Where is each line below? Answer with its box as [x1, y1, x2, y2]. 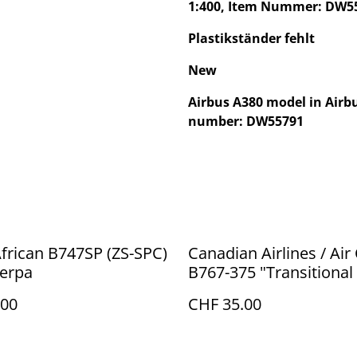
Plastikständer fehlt [188, 29, 315, 47]
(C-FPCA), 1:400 [188, 280, 298, 302]
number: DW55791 [188, 112, 304, 130]
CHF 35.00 [188, 293, 261, 315]
